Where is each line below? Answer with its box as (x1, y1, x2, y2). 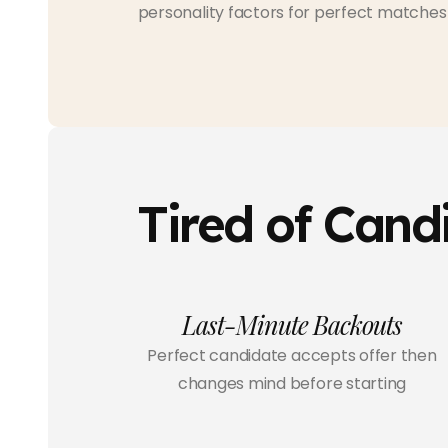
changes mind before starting (177, 372, 407, 396)
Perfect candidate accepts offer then (147, 344, 437, 368)
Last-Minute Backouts (182, 308, 402, 342)
